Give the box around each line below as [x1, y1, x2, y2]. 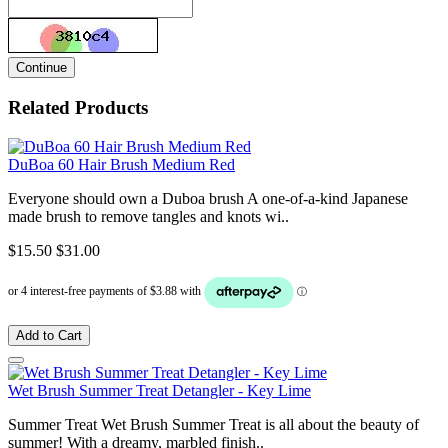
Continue [16, 60, 67, 76]
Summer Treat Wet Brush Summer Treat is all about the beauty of [8, 415, 419, 433]
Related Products [8, 97, 148, 119]
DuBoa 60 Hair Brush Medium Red [8, 155, 235, 173]
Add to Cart [16, 327, 82, 343]
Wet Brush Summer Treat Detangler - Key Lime [8, 381, 311, 399]
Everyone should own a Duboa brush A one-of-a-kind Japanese [8, 189, 408, 207]
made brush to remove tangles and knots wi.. [8, 207, 289, 225]
